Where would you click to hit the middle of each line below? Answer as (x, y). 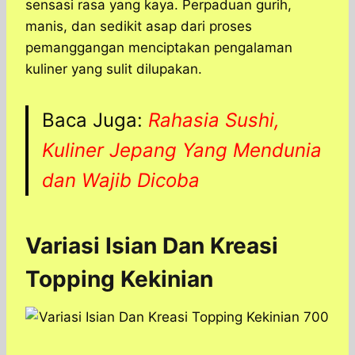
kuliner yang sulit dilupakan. (114, 69)
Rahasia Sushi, (214, 120)
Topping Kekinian (119, 279)
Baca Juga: (95, 120)
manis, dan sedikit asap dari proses (139, 27)
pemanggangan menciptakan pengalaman (159, 48)
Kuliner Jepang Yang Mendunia (182, 151)
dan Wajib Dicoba (121, 181)
